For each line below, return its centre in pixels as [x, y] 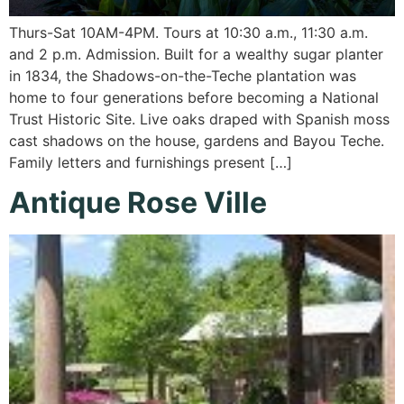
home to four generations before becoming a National [194, 98]
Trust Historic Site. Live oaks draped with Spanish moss [199, 119]
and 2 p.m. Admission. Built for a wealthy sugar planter [196, 55]
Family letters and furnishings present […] [151, 163]
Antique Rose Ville [138, 203]
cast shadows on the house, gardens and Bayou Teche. [197, 141]
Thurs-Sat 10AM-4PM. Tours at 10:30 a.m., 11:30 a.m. [188, 33]
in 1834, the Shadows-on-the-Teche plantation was [183, 76]
